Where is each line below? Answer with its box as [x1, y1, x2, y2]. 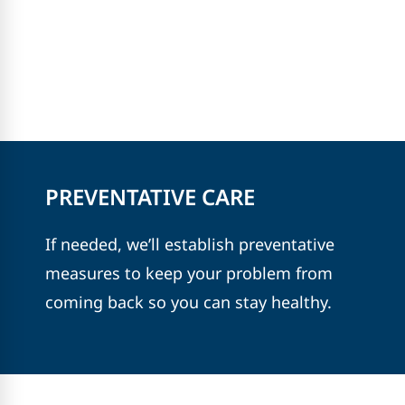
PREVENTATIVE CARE [45, 181, 255, 212]
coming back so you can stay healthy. [45, 290, 332, 313]
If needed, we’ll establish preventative [45, 232, 334, 255]
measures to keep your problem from [45, 261, 333, 284]
